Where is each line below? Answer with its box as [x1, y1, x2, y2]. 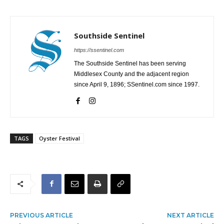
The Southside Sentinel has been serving [74, 59, 186, 67]
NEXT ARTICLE [166, 211, 214, 219]
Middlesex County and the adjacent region [74, 70, 189, 77]
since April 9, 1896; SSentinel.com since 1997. [74, 80, 199, 88]
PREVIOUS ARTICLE [10, 211, 73, 219]
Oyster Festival [39, 134, 80, 142]
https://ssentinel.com [74, 46, 124, 53]
